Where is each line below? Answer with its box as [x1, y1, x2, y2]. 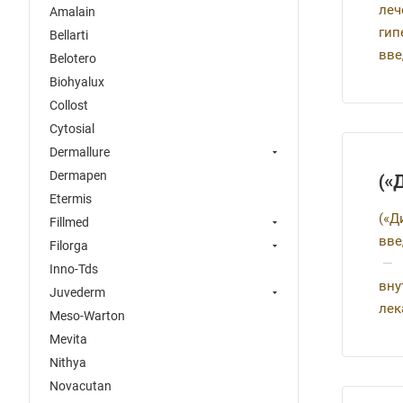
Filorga [49, 238, 88, 253]
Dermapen [49, 168, 107, 183]
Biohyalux [49, 75, 104, 89]
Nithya [49, 355, 86, 370]
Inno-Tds [49, 262, 98, 276]
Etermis [49, 192, 92, 206]
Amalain [49, 4, 95, 19]
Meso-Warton [49, 309, 125, 323]
